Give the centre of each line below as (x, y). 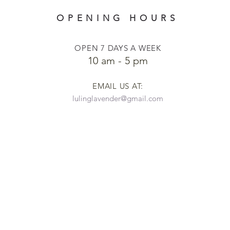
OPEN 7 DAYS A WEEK (118, 48)
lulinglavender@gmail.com (118, 98)
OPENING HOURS (118, 18)
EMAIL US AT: (118, 86)
